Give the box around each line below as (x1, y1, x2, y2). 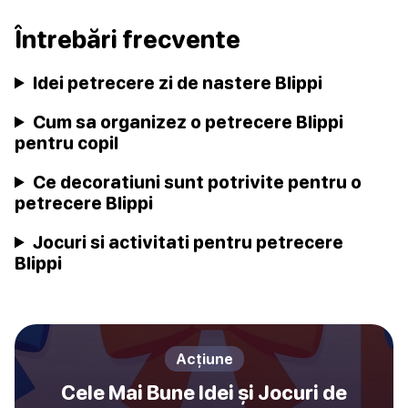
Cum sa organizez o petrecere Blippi (33, 110, 344, 132)
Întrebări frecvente (15, 24, 240, 54)
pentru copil (15, 131, 118, 153)
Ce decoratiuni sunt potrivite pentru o (33, 170, 362, 192)
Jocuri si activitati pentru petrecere (33, 230, 344, 252)
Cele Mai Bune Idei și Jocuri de (61, 380, 347, 404)
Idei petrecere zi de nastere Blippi (33, 71, 323, 93)
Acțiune (175, 350, 233, 367)
